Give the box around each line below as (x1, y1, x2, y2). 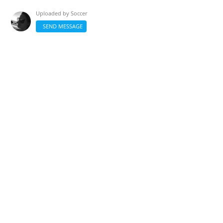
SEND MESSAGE (40, 22, 83, 30)
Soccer (71, 9, 88, 17)
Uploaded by (36, 9, 71, 17)
